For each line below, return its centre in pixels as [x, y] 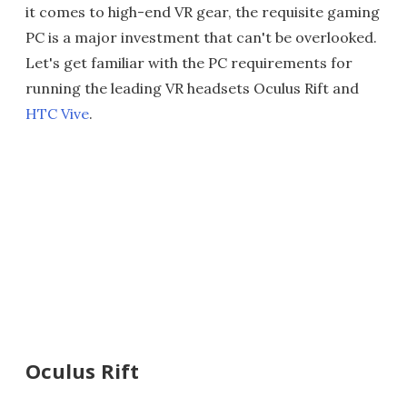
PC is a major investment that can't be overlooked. [201, 37]
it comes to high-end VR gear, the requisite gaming [203, 12]
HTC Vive [57, 114]
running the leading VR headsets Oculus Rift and [192, 88]
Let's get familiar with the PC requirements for [189, 63]
